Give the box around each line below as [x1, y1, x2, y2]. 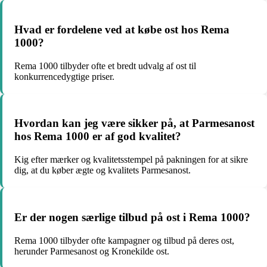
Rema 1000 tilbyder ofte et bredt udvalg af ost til [14, 60, 196, 71]
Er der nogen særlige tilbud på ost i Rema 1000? [14, 210, 250, 223]
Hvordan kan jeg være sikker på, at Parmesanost [14, 117, 254, 130]
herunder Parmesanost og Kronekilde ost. [14, 246, 169, 256]
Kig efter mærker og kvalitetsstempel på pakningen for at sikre [14, 154, 248, 165]
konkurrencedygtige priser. [14, 71, 114, 82]
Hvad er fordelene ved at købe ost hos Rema [14, 23, 229, 36]
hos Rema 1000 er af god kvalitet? [14, 130, 181, 143]
